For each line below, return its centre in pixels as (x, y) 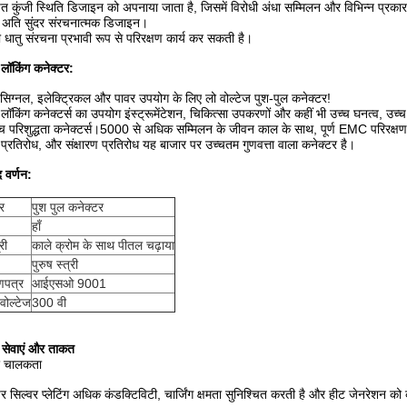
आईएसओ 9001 (69, 283)
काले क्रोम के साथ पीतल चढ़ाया (103, 245)
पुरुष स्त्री (55, 264)
